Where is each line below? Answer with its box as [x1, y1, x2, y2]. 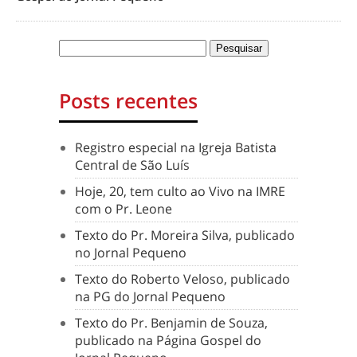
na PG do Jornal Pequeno [75, 287, 226, 305]
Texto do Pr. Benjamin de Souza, [75, 313, 268, 331]
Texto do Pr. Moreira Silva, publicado [75, 226, 295, 244]
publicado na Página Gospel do [75, 331, 261, 349]
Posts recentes [59, 86, 198, 114]
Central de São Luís [75, 155, 190, 174]
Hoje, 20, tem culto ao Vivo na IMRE [75, 182, 285, 200]
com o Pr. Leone [75, 199, 172, 218]
